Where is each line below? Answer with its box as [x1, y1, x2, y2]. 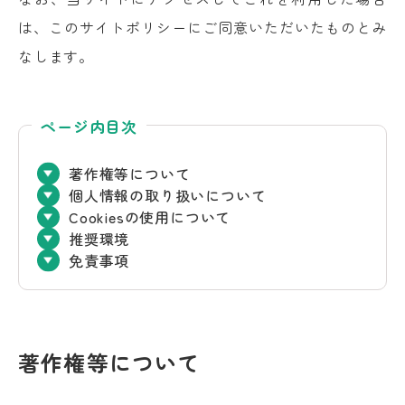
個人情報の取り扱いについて [69, 184, 267, 206]
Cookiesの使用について [69, 206, 231, 228]
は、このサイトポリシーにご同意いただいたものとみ [18, 16, 387, 38]
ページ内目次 [41, 115, 138, 137]
